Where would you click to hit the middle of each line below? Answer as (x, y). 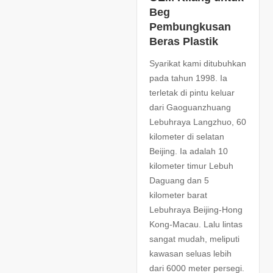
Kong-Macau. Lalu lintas (196, 225)
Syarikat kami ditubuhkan (198, 64)
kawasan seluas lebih (190, 254)
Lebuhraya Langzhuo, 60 (198, 122)
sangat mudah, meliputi (194, 239)
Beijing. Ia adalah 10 (189, 151)
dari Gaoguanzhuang (190, 108)
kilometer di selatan (187, 137)
